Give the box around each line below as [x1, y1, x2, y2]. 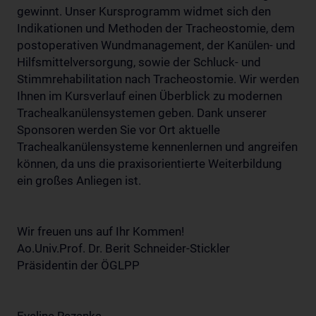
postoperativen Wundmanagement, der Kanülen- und [17, 38, 296, 52]
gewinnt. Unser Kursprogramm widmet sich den [17, 4, 271, 18]
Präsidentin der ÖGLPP [17, 258, 140, 272]
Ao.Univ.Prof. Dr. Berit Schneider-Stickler [17, 241, 230, 255]
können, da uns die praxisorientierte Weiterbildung [17, 157, 282, 171]
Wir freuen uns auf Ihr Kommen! [17, 224, 184, 238]
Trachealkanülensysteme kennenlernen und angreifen [17, 140, 298, 154]
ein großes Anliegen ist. [17, 174, 141, 188]
